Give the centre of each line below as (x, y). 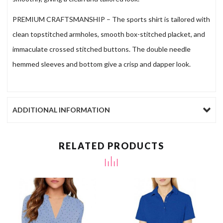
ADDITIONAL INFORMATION (61, 110)
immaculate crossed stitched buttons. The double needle (102, 49)
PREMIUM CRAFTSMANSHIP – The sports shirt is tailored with (111, 19)
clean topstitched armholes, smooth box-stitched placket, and (109, 34)
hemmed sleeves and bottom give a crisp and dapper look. (102, 64)
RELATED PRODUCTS (111, 146)
